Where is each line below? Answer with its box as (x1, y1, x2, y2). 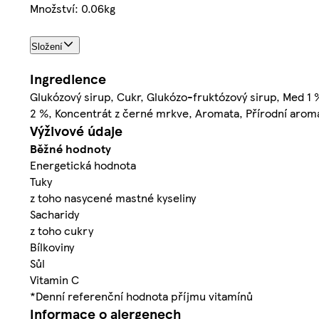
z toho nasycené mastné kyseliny (30, 189, 196, 206)
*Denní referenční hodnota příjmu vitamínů (30, 287, 253, 304)
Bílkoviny (30, 238, 74, 255)
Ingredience (30, 68, 106, 88)
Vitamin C (30, 271, 79, 288)
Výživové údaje (30, 120, 122, 140)
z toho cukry (30, 221, 93, 239)
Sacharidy (30, 205, 79, 222)
